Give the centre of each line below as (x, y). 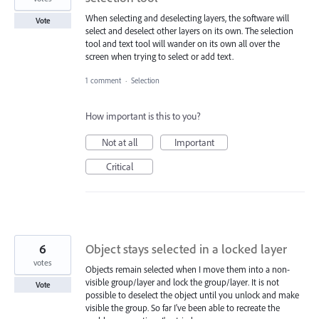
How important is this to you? (143, 116)
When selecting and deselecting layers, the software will (187, 17)
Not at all (119, 142)
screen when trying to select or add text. (159, 56)
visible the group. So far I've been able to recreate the (183, 307)
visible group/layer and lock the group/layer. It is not (182, 282)
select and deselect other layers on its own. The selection (189, 30)
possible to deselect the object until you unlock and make (192, 294)
